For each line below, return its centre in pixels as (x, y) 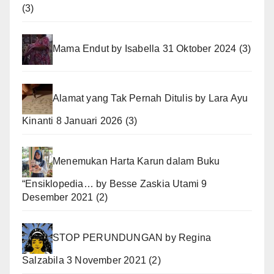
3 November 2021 (107, 261)
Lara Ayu (228, 98)
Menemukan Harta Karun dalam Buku (136, 161)
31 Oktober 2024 (199, 49)
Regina (195, 238)
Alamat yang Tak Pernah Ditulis (123, 98)
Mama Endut (81, 49)
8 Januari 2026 (89, 121)
